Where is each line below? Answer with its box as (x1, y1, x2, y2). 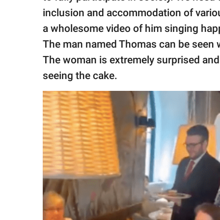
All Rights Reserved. (17, 40, 71, 48)
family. (17, 7, 35, 14)
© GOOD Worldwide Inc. (17, 30, 81, 39)
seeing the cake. (43, 70, 117, 82)
